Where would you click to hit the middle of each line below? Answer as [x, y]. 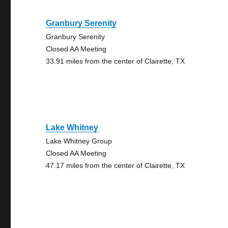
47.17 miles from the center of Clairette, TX [116, 165]
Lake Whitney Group [79, 141]
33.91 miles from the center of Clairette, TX [116, 61]
